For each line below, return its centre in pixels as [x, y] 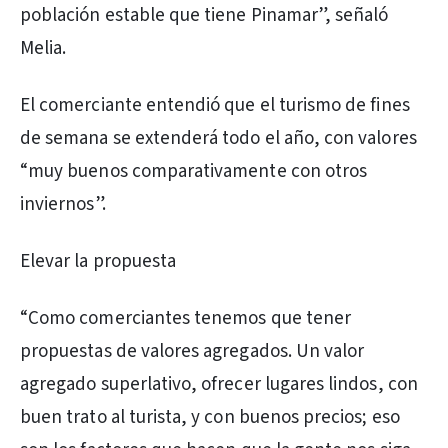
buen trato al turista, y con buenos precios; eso [210, 417]
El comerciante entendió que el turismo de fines [215, 105]
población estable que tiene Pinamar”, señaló [204, 15]
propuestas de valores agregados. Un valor [192, 351]
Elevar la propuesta [98, 261]
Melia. [43, 48]
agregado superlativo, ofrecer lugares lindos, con [219, 384]
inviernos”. [63, 204]
